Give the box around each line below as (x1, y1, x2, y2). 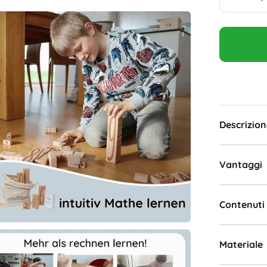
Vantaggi (219, 159, 262, 171)
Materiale (219, 238, 263, 251)
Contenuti (219, 198, 265, 211)
